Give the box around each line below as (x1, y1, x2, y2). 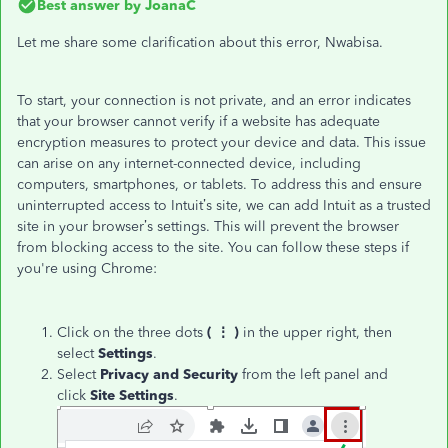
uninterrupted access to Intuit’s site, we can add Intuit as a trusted (17, 196, 431, 214)
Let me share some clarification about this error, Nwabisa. (17, 33, 383, 51)
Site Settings (86, 386, 174, 404)
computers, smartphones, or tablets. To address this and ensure (17, 175, 422, 193)
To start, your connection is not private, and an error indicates (17, 91, 411, 109)
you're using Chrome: (17, 259, 157, 277)
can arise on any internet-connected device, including (17, 154, 361, 172)
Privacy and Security (96, 365, 238, 383)
